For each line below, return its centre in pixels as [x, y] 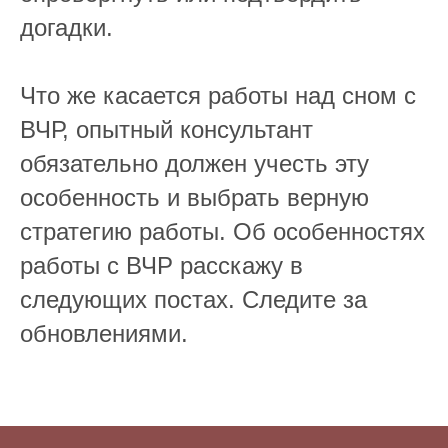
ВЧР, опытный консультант [166, 129]
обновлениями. [104, 333]
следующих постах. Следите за [193, 299]
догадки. [66, 27]
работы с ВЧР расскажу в [161, 265]
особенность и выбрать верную [194, 197]
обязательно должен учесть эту [194, 163]
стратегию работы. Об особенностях [222, 231]
